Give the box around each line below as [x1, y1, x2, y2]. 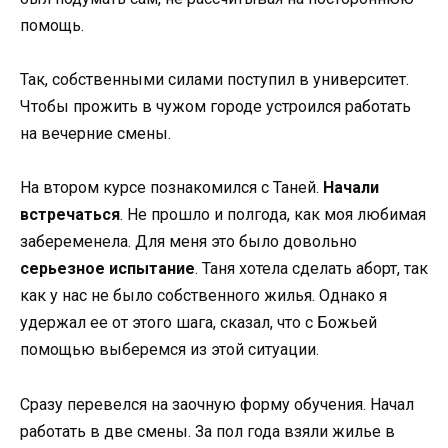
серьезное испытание [20, 259, 195, 279]
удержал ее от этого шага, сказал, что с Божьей [20, 313, 377, 333]
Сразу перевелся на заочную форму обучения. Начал [20, 394, 414, 414]
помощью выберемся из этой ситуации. [20, 340, 319, 360]
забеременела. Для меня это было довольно [20, 232, 357, 252]
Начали [323, 178, 379, 198]
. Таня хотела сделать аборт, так [195, 259, 428, 279]
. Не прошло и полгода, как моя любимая [120, 205, 426, 225]
